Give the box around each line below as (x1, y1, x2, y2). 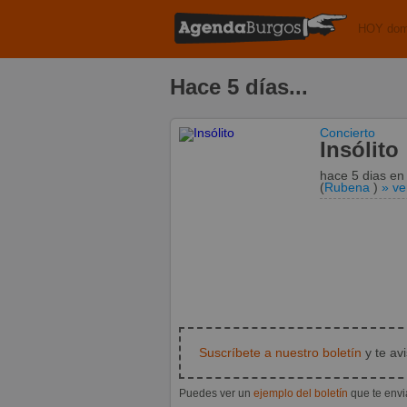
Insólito (320, 136, 399, 162)
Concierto (320, 125, 375, 140)
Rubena (324, 180, 370, 194)
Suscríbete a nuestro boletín (199, 345, 362, 360)
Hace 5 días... (170, 74, 308, 99)
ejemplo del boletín (253, 386, 348, 400)
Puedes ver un (179, 386, 253, 400)
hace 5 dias (320, 168, 390, 183)
